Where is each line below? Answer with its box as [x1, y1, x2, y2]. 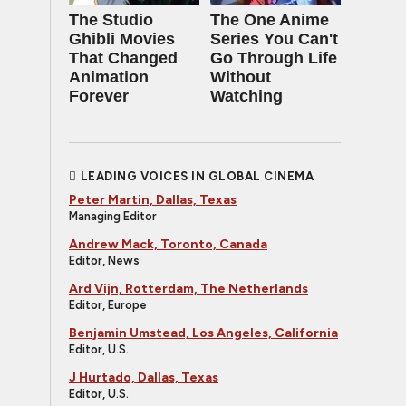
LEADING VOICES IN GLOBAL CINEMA [80, 169, 314, 183]
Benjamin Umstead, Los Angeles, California [69, 325, 338, 341]
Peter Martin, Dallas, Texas [69, 192, 237, 208]
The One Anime [210, 11, 329, 29]
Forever [69, 87, 129, 105]
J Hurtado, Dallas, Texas [69, 370, 218, 385]
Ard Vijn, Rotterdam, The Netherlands [69, 281, 308, 296]
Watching [210, 87, 283, 105]
